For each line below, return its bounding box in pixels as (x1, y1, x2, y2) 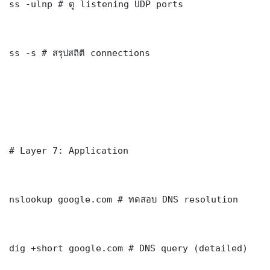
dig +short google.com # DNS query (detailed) (9, 243, 248, 254)
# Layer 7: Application (9, 145, 128, 156)
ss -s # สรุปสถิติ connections (9, 48, 150, 58)
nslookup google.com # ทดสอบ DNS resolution (9, 194, 238, 205)
